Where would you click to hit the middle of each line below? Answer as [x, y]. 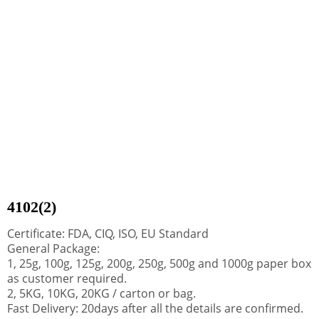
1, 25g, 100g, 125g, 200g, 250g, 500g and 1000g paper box [159, 263]
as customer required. [67, 278]
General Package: [53, 249]
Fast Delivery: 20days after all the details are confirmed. [155, 308]
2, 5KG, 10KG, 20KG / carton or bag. [101, 293]
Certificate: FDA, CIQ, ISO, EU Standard [108, 234]
